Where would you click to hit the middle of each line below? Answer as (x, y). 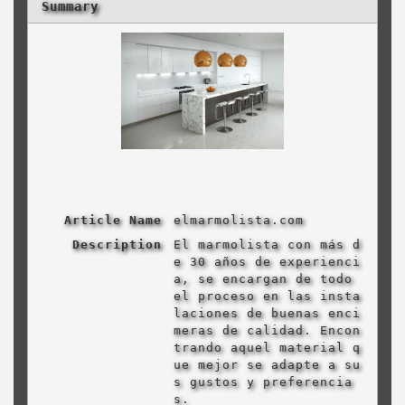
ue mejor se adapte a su (267, 365)
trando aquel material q (267, 348)
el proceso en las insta (267, 297)
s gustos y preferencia (263, 382)
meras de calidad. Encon (267, 331)
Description (117, 245)
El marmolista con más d (267, 245)
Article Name (113, 221)
